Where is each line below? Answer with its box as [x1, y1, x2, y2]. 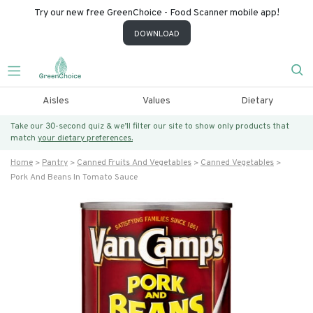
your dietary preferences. [38, 133, 133, 144]
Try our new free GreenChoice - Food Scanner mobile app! [34, 7, 279, 19]
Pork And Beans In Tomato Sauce [10, 172, 138, 183]
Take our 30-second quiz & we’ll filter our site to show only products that [10, 121, 289, 132]
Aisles [42, 95, 69, 107]
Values [142, 95, 170, 107]
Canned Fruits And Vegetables [77, 157, 191, 168]
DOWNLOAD [133, 29, 180, 40]
